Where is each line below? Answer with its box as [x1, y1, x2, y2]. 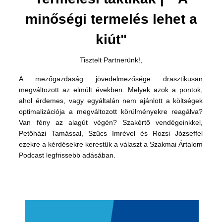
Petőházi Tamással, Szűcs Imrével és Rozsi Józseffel [19, 129, 203, 137]
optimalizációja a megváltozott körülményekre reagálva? [19, 107, 203, 115]
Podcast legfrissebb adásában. [19, 151, 116, 159]
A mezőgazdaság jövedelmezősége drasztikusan [19, 74, 203, 83]
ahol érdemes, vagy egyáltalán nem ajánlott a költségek [19, 96, 203, 105]
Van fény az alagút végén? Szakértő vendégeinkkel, [19, 118, 203, 126]
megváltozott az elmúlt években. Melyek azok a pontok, [19, 85, 203, 94]
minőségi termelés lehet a [25, 11, 197, 27]
